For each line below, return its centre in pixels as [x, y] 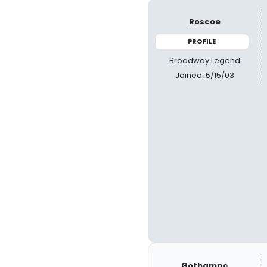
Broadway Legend [205, 60]
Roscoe [205, 22]
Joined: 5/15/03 [205, 75]
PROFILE [202, 41]
